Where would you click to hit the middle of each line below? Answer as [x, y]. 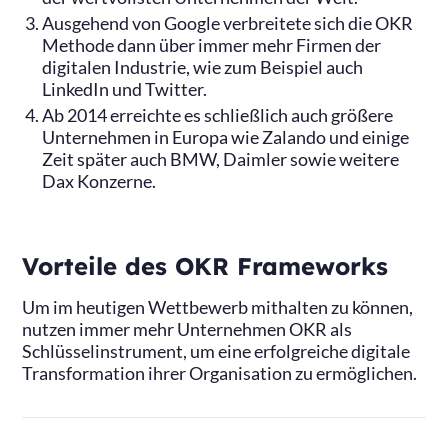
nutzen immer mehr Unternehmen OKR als [187, 329]
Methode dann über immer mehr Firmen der [212, 45]
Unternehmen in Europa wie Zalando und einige [226, 137]
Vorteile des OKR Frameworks [205, 266]
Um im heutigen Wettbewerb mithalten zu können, [218, 307]
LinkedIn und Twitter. [126, 89]
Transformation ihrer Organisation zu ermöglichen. [220, 373]
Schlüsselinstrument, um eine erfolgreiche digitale [216, 351]
